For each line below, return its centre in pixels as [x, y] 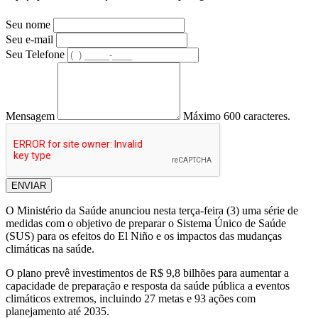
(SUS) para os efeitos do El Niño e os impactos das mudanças [144, 236]
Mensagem [30, 116]
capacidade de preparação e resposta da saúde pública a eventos [148, 285]
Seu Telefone [35, 54]
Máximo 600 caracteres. [237, 116]
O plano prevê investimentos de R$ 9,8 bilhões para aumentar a [147, 273]
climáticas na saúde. [50, 248]
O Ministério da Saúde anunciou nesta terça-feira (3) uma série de [152, 210]
